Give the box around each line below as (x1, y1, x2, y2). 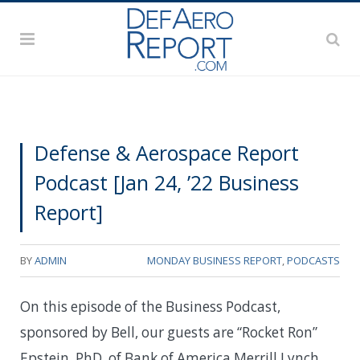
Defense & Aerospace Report (35, 138, 299, 166)
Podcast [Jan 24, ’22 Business (35, 168, 299, 196)
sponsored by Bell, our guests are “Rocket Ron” (20, 322, 317, 342)
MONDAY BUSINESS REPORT (147, 252, 282, 268)
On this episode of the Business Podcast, (20, 297, 280, 316)
